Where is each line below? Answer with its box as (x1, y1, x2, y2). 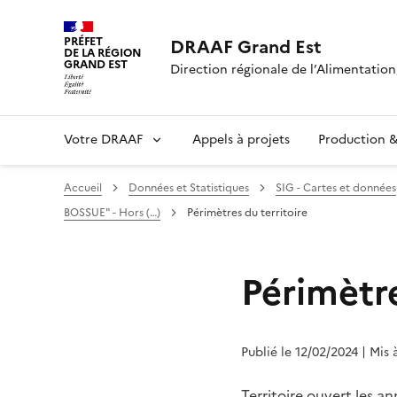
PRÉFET (64, 33, 104, 50)
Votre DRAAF (64, 129, 143, 149)
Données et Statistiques (128, 179, 249, 196)
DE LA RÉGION (64, 44, 142, 61)
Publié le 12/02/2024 (241, 342, 358, 362)
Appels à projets (192, 129, 290, 149)
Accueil (64, 179, 102, 196)
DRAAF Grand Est (169, 33, 322, 60)
